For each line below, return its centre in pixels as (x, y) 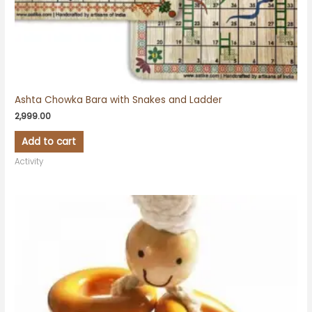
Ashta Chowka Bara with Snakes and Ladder (119, 100)
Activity (29, 162)
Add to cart (49, 141)
